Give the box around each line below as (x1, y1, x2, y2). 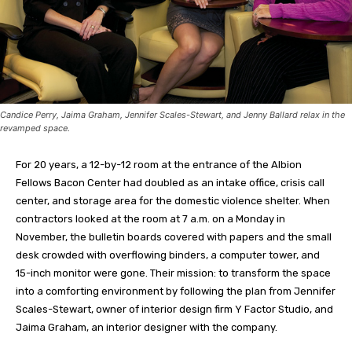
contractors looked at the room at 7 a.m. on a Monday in (16, 213, 285, 225)
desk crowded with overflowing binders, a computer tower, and (16, 249, 320, 262)
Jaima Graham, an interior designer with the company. (16, 321, 277, 334)
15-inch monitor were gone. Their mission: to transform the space (16, 267, 331, 280)
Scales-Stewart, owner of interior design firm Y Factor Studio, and (16, 303, 333, 316)
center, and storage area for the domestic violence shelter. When (16, 195, 330, 207)
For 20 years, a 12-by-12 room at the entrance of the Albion (16, 159, 302, 171)
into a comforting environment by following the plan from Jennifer (16, 285, 335, 298)
